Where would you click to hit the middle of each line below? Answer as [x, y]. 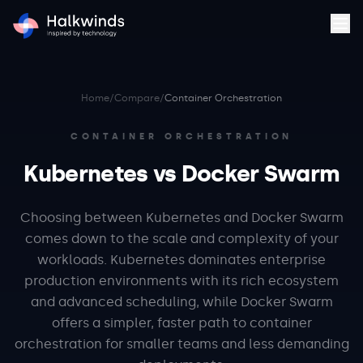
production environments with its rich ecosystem [181, 281]
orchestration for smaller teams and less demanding [181, 344]
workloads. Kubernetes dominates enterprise [181, 260]
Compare [137, 98]
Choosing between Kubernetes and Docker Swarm [181, 218]
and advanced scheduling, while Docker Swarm [181, 302]
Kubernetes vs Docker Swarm [181, 174]
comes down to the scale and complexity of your [181, 239]
